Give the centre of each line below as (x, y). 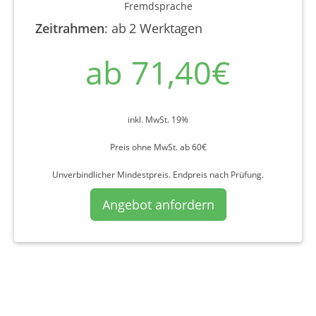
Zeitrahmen (70, 28)
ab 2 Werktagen (157, 28)
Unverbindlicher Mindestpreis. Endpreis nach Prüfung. (158, 174)
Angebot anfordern (158, 204)
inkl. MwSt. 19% (158, 119)
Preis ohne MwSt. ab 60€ (158, 147)
